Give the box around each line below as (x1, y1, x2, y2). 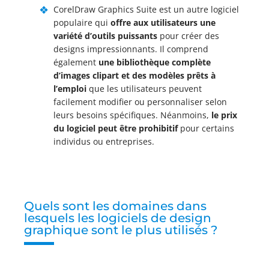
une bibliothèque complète (98, 56, 211, 68)
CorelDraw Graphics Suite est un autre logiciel (53, 4, 239, 15)
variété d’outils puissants (53, 30, 157, 41)
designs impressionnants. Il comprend (53, 43, 208, 55)
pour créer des (157, 30, 219, 41)
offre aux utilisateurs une (110, 17, 216, 28)
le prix (211, 109, 237, 121)
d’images (53, 70, 90, 81)
